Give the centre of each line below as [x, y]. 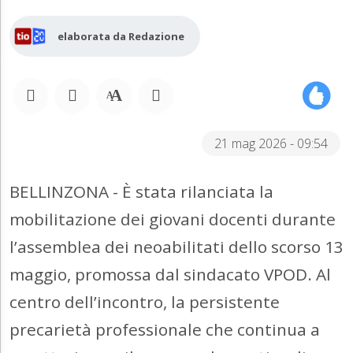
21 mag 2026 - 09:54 [271, 144]
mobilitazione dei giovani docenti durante [173, 219]
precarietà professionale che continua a [165, 330]
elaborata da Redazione [121, 37]
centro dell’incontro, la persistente [145, 302]
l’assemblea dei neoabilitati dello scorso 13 [176, 247]
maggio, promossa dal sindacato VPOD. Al [170, 275]
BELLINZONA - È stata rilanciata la [141, 192]
